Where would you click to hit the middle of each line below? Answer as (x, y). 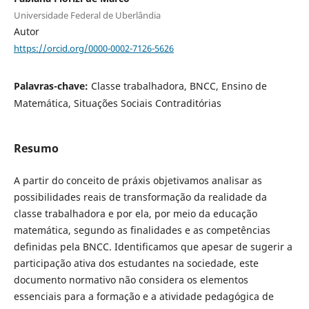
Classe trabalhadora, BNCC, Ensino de (179, 86)
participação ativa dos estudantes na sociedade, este (136, 263)
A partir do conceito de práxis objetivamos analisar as (138, 181)
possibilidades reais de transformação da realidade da (140, 197)
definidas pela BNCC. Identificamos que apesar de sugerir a (153, 247)
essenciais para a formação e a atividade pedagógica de (143, 297)
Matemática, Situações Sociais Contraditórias (117, 103)
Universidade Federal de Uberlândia (87, 16)
